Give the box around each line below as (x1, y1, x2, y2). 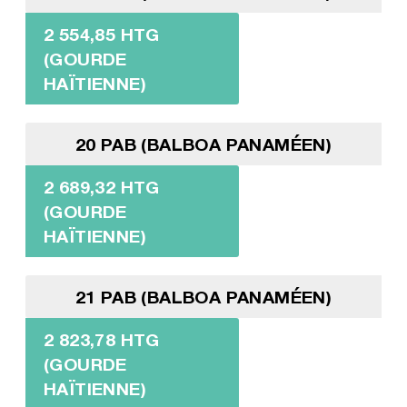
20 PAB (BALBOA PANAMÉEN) (74, 134, 333, 155)
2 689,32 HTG (43, 176, 160, 198)
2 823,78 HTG (43, 329, 160, 351)
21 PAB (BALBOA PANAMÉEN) (74, 286, 333, 308)
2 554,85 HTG (43, 24, 160, 45)
